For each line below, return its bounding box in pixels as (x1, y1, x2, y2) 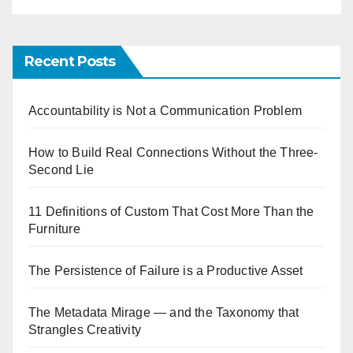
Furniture (28, 222, 80, 236)
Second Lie (28, 163, 94, 176)
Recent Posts (24, 53, 116, 70)
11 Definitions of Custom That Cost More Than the (28, 205, 314, 218)
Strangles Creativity (28, 323, 141, 336)
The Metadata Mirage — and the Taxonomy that (28, 306, 299, 319)
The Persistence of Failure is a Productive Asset (28, 264, 303, 277)
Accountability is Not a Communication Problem (28, 104, 302, 117)
